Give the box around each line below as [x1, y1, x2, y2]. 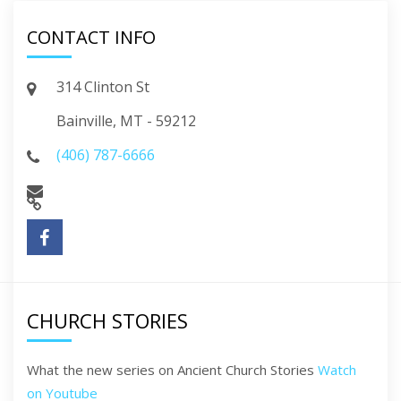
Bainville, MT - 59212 [56, 111, 196, 132]
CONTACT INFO [27, 25, 156, 50]
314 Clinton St [56, 77, 149, 98]
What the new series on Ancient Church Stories [27, 361, 318, 380]
